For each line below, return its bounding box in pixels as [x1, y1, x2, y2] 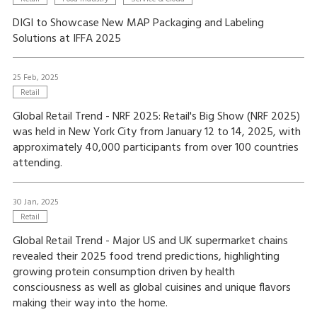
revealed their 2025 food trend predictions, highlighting [12, 248, 279, 266]
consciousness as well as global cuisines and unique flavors [12, 279, 291, 297]
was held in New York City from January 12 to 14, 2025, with [12, 123, 301, 142]
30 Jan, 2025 [12, 195, 59, 209]
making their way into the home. [12, 294, 168, 313]
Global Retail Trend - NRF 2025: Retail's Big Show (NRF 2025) [12, 108, 300, 126]
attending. [12, 154, 62, 173]
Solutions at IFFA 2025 [12, 30, 121, 48]
